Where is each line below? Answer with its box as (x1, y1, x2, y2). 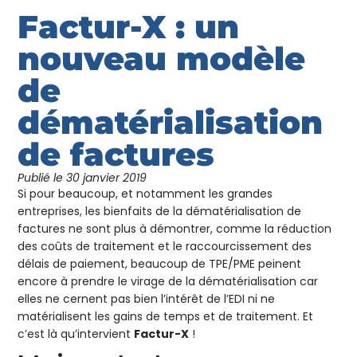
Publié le (18, 170, 64, 186)
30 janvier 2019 (66, 170, 147, 186)
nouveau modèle (18, 39, 306, 79)
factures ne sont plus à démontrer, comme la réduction (18, 221, 332, 237)
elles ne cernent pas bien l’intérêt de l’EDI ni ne (18, 291, 276, 308)
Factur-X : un (18, 7, 240, 47)
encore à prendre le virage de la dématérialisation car (18, 273, 319, 290)
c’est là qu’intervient (18, 326, 135, 343)
